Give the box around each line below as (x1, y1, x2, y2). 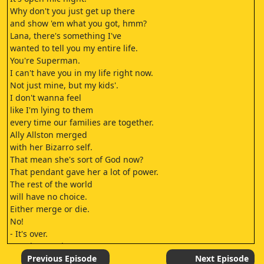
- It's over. (10, 228, 48, 239)
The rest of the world (10, 179, 93, 190)
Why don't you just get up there (10, 5, 135, 16)
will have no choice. (10, 191, 87, 202)
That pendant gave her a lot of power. (10, 166, 159, 177)
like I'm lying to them (10, 104, 93, 115)
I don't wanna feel (10, 92, 81, 103)
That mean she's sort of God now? (10, 154, 143, 165)
